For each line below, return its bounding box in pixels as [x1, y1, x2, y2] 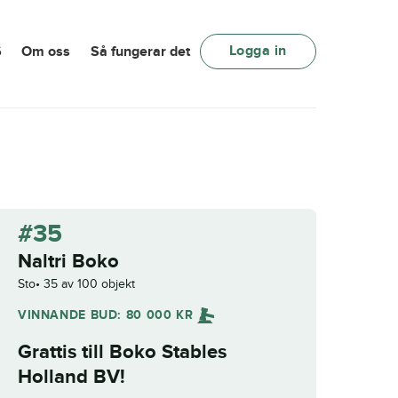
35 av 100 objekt [44, 275, 135, 291]
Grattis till [18, 339, 109, 364]
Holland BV [18, 364, 120, 389]
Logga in [228, 42, 287, 60]
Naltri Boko [18, 249, 119, 274]
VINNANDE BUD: [18, 306, 126, 322]
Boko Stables [109, 339, 227, 364]
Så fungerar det [90, 43, 190, 61]
